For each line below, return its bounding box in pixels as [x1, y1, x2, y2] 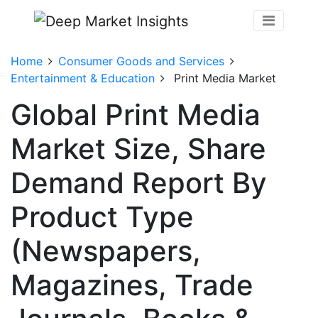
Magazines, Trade [11, 267, 253, 302]
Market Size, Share [11, 131, 266, 166]
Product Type [11, 199, 194, 234]
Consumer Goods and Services [58, 53, 224, 68]
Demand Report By [11, 165, 267, 200]
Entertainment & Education [11, 70, 155, 85]
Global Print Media [11, 97, 261, 132]
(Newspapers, [11, 233, 201, 268]
